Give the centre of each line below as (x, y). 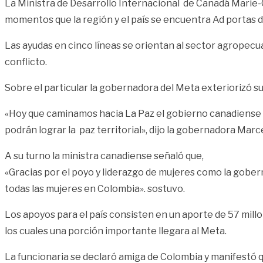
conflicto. (26, 62)
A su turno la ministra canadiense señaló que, (104, 156)
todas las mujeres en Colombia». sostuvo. (95, 188)
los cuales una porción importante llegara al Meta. (116, 231)
